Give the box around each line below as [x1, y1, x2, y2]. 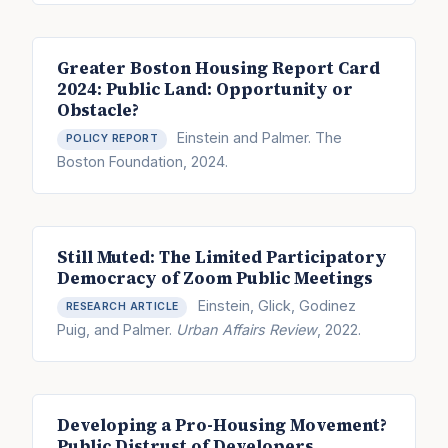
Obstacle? [57, 98, 139, 122]
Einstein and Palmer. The [173, 129, 343, 147]
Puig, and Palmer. [57, 320, 176, 338]
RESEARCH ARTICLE [65, 300, 179, 314]
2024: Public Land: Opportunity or [57, 77, 353, 101]
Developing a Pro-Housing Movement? [57, 413, 387, 437]
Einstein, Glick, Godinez [193, 297, 356, 315]
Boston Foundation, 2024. [57, 152, 228, 170]
